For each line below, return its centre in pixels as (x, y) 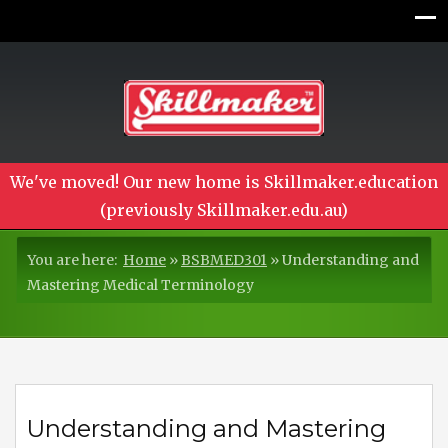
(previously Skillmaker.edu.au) (224, 210)
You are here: (75, 260)
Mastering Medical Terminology (140, 285)
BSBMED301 (224, 260)
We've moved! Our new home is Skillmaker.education (224, 182)
